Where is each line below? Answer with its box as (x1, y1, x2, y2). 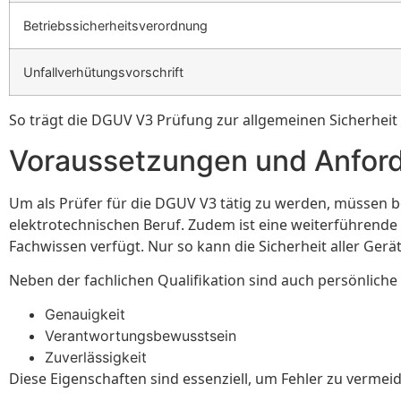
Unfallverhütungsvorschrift (23, 64, 183, 81)
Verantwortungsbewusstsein (45, 327, 236, 346)
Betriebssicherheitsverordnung (23, 18, 208, 34)
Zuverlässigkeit (45, 348, 147, 367)
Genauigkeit (45, 305, 125, 324)
